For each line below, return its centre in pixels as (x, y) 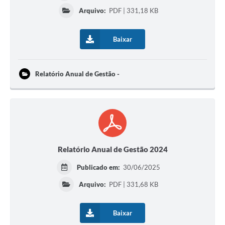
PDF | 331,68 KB (133, 185)
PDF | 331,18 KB (133, 11)
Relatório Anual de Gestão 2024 (113, 149)
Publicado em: (99, 167)
